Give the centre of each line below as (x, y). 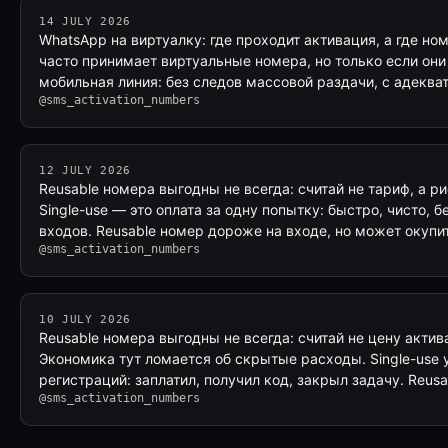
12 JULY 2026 (85, 170)
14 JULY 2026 (85, 21)
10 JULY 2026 (85, 319)
